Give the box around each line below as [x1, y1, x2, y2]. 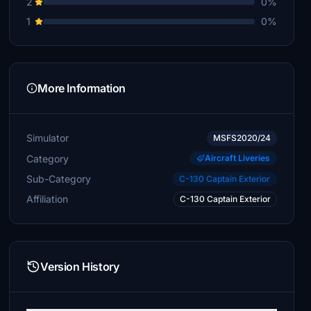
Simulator [26, 132, 69, 144]
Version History [40, 260, 119, 274]
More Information [37, 81, 126, 95]
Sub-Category [26, 172, 92, 185]
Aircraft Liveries [204, 153, 270, 163]
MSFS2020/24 [212, 133, 271, 143]
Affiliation [26, 193, 69, 205]
